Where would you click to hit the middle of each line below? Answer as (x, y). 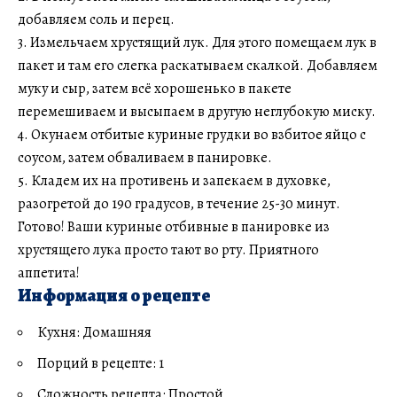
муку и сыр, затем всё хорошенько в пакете (155, 88)
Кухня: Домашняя (94, 332)
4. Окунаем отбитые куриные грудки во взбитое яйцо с (192, 134)
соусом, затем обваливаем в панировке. (145, 157)
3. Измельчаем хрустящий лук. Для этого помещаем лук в (197, 42)
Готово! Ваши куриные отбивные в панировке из (174, 226)
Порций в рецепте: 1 (101, 363)
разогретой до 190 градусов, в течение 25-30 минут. (179, 203)
